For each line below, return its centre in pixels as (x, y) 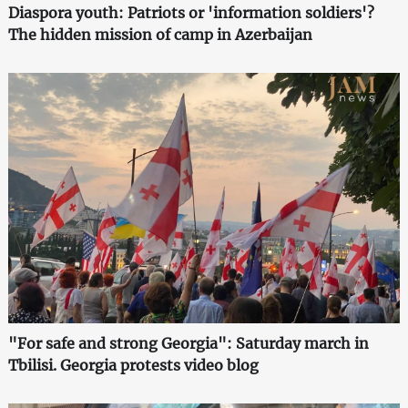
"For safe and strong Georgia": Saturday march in (188, 344)
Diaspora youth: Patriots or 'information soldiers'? (191, 13)
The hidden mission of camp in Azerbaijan (160, 35)
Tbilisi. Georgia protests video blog (133, 366)
